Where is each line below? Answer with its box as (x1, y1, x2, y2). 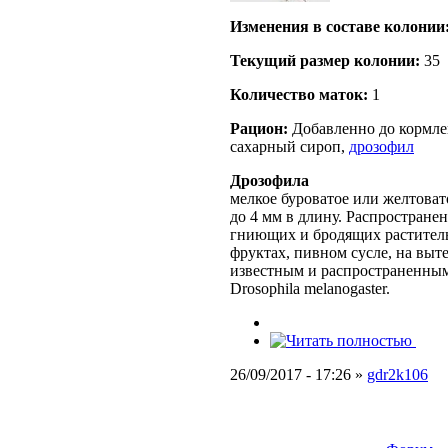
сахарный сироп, (230, 138, 349, 156)
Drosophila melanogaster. (230, 280, 390, 298)
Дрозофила (230, 172, 309, 190)
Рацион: (230, 120, 288, 138)
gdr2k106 (367, 366, 428, 384)
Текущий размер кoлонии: (230, 52, 420, 70)
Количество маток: (230, 86, 368, 104)
